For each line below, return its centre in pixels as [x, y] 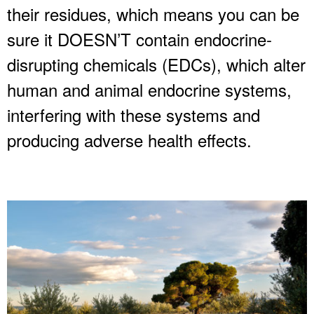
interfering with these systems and [134, 114]
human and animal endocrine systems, [149, 89]
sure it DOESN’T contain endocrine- [139, 39]
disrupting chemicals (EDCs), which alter [156, 64]
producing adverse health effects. [129, 139]
